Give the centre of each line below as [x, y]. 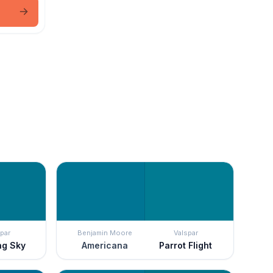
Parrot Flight [186, 245]
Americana [105, 245]
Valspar [186, 232]
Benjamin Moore [105, 232]
